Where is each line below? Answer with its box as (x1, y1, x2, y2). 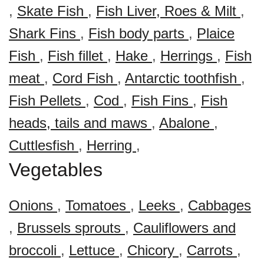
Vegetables (9, 159, 103, 180)
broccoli (9, 242, 61, 258)
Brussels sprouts (17, 220, 125, 236)
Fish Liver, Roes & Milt (96, 3, 240, 19)
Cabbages (188, 197, 251, 213)
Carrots (187, 242, 237, 258)
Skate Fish (17, 3, 88, 19)
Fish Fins (131, 93, 193, 108)
